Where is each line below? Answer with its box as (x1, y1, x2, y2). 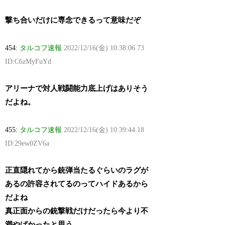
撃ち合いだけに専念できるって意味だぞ (5, 16, 141, 25)
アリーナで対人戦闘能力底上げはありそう (5, 84, 149, 93)
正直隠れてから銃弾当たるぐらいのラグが (5, 166, 149, 175)
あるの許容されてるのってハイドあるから (5, 180, 149, 188)
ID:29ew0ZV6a (5, 140, 50, 148)
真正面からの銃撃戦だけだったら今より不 (5, 207, 149, 215)
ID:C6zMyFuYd (5, 58, 52, 66)
